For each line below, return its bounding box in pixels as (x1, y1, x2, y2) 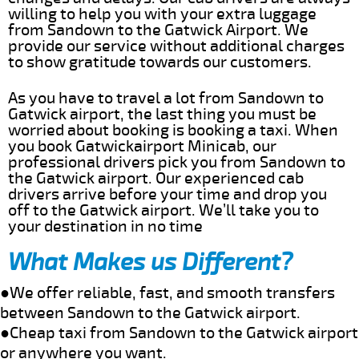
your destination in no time (8, 216, 203, 236)
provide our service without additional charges (8, 35, 345, 56)
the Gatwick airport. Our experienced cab (8, 167, 304, 188)
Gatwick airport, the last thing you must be (8, 103, 317, 124)
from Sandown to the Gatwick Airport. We (8, 19, 309, 40)
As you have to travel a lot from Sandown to (8, 87, 324, 108)
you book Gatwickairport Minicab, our (8, 135, 276, 156)
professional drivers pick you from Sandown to (8, 151, 345, 172)
